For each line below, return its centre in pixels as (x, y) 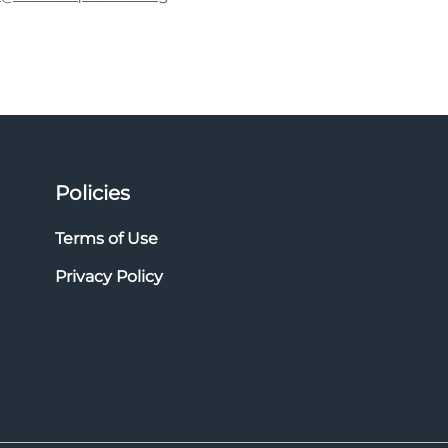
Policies (92, 193)
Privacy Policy (109, 276)
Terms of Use (106, 238)
